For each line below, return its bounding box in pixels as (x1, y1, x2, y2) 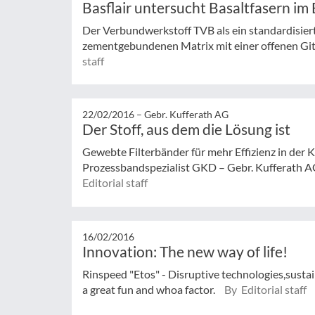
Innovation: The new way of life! (82, 243, 288, 260)
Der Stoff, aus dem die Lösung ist (82, 120, 290, 139)
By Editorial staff (224, 283, 307, 296)
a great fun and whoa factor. (82, 283, 217, 296)
